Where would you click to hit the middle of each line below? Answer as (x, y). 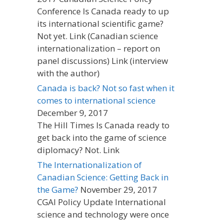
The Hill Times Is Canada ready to (103, 125)
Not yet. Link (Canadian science (98, 36)
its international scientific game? (100, 24)
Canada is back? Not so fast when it (106, 88)
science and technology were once (103, 215)
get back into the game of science (102, 138)
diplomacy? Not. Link (78, 150)
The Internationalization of (89, 165)
